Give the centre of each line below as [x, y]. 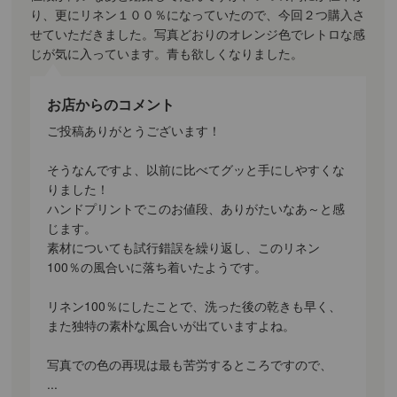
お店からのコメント [111, 104]
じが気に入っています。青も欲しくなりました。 [167, 53]
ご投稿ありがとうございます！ [134, 130]
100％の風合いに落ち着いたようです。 [157, 266]
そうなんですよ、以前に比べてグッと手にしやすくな [196, 169]
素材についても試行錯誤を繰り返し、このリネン [184, 247]
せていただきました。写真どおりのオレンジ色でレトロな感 [198, 33]
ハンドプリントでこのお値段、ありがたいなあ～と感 [196, 208]
